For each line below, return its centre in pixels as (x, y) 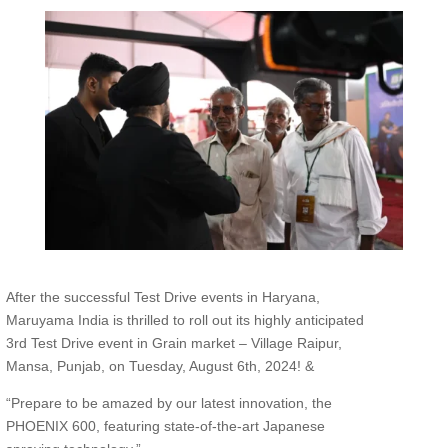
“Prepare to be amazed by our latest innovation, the (168, 402)
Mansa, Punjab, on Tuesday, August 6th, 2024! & (159, 365)
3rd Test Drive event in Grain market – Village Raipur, (173, 342)
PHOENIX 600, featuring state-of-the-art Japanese (165, 425)
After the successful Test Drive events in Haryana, (162, 296)
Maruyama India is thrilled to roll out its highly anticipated (184, 319)
